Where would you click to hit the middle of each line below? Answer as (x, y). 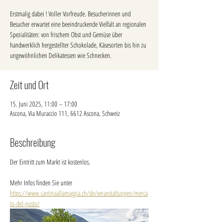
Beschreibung (33, 142)
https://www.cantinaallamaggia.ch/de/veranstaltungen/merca (79, 193)
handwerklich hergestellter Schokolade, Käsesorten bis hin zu (78, 45)
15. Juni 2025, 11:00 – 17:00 (44, 104)
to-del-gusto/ (25, 204)
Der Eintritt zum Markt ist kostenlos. (51, 162)
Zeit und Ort (29, 85)
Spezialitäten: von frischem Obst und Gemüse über (66, 35)
